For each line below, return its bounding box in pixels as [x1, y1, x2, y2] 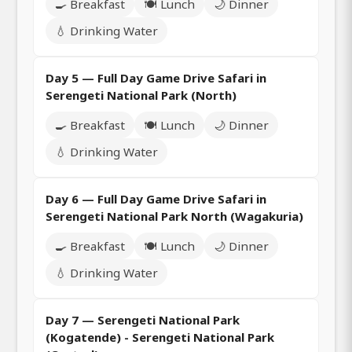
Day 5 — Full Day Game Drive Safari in [46, 70, 266, 86]
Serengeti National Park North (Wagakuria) [46, 208, 303, 225]
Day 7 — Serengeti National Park [46, 312, 240, 328]
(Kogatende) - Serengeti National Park [46, 329, 274, 346]
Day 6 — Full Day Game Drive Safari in [46, 191, 266, 207]
